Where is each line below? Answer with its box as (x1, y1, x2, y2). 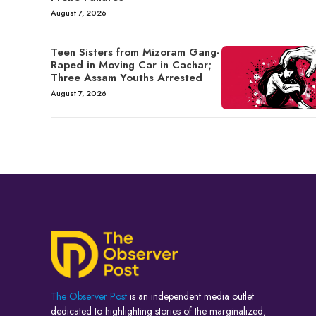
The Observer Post (51, 289, 127, 304)
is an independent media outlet (127, 289, 254, 304)
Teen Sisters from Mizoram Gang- (51, 44, 220, 60)
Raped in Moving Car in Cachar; (51, 56, 212, 73)
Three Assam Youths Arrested (51, 69, 202, 85)
